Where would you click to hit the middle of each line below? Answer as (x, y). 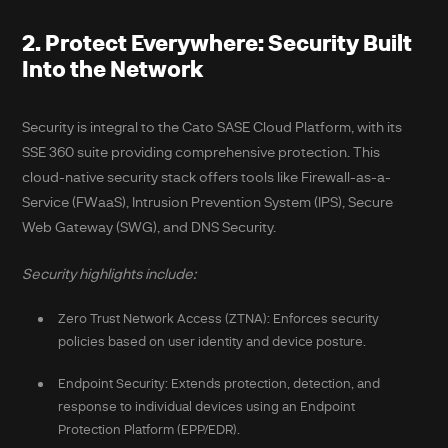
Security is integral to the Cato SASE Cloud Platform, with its (212, 127)
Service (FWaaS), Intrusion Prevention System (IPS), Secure (208, 202)
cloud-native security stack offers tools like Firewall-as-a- (207, 177)
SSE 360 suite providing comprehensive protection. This (201, 152)
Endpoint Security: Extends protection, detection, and (218, 383)
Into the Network (113, 67)
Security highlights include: (109, 273)
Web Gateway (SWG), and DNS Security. (149, 227)
